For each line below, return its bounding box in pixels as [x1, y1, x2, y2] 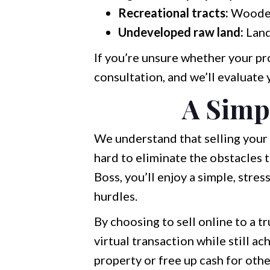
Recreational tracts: [118, 5, 228, 20]
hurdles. [93, 189, 137, 203]
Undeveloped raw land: [118, 25, 243, 39]
